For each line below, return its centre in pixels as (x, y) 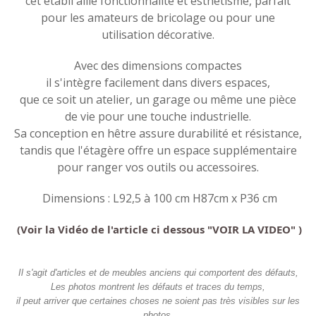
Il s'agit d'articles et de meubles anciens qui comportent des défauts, (158, 272)
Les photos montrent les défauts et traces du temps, (158, 286)
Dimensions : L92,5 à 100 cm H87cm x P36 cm (158, 198)
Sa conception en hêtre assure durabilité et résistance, (158, 133)
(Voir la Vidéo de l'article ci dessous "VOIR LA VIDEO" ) (158, 229)
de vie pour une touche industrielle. (158, 116)
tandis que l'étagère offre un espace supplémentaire (158, 150)
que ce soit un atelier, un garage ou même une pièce (158, 99)
